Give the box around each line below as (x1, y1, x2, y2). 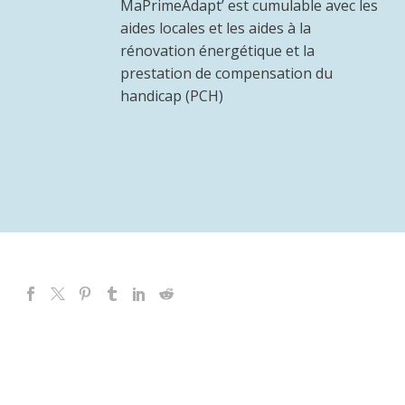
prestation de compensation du (119, 63, 333, 84)
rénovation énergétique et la (119, 41, 315, 61)
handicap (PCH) (119, 86, 223, 107)
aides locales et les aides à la (119, 18, 311, 39)
